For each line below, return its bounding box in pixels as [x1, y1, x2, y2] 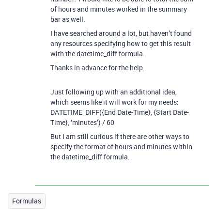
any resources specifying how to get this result [50, 38, 191, 48]
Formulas [12, 196, 41, 205]
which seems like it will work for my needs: [50, 97, 179, 107]
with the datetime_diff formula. [50, 48, 145, 58]
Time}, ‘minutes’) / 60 [50, 117, 114, 127]
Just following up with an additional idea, [50, 87, 177, 96]
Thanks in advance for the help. [50, 62, 145, 72]
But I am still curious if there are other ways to [50, 131, 189, 141]
